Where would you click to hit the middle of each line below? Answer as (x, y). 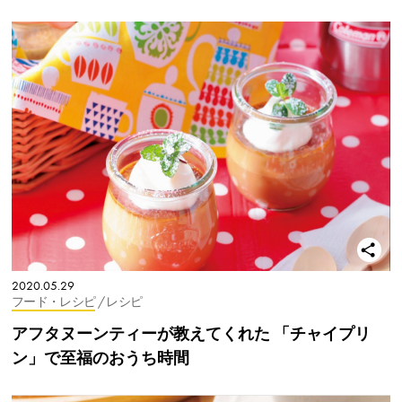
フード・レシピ (54, 302)
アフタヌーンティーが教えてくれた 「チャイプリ (191, 334)
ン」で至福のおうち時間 (100, 358)
